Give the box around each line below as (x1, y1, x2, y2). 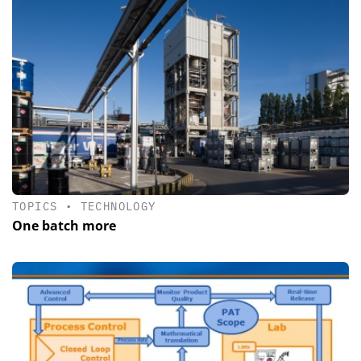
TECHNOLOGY (80, 198, 156, 214)
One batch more (12, 217, 116, 234)
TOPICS (12, 198, 58, 214)
